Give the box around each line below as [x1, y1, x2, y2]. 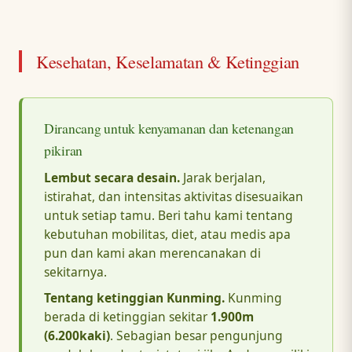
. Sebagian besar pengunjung [110, 327, 283, 345]
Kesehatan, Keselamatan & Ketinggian [35, 49, 300, 74]
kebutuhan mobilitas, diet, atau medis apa [44, 225, 291, 244]
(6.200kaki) [44, 327, 110, 345]
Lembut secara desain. [44, 169, 180, 187]
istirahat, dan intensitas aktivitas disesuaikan [44, 188, 303, 206]
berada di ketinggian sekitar [44, 308, 211, 326]
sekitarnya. [44, 263, 107, 281]
